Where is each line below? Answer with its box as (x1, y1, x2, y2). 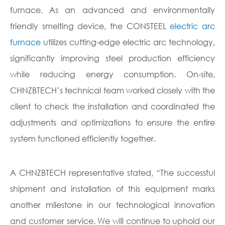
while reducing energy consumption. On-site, (10, 69, 215, 80)
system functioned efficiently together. (10, 133, 156, 144)
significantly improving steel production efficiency (10, 53, 215, 64)
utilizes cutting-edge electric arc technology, (41, 37, 215, 48)
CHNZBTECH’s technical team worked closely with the (10, 85, 215, 96)
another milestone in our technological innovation (10, 199, 215, 210)
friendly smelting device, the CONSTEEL (10, 21, 170, 32)
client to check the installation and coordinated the (10, 101, 215, 112)
